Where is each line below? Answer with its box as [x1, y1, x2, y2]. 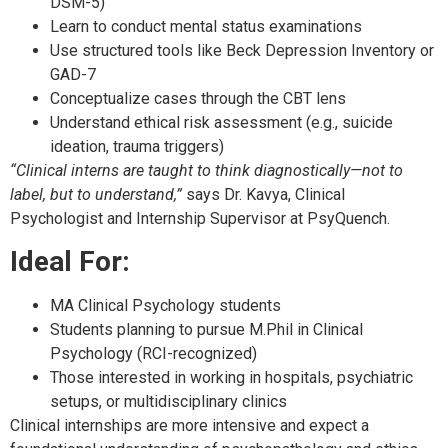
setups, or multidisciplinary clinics [50, 391, 287, 411]
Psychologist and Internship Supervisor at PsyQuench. [10, 208, 390, 228]
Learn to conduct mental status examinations [50, 16, 362, 36]
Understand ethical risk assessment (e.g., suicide [50, 112, 393, 132]
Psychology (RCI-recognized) [50, 343, 257, 363]
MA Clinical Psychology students [50, 295, 281, 315]
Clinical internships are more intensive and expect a [10, 415, 369, 435]
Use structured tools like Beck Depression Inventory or [50, 40, 434, 60]
